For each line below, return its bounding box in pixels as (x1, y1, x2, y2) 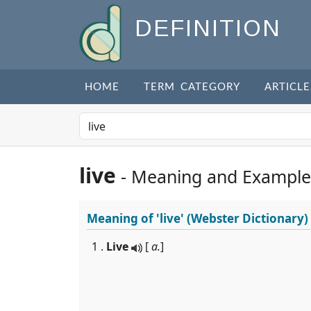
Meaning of (87, 210, 156, 226)
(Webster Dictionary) (184, 210, 308, 226)
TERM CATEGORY (144, 82, 240, 92)
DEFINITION (135, 15, 281, 42)
